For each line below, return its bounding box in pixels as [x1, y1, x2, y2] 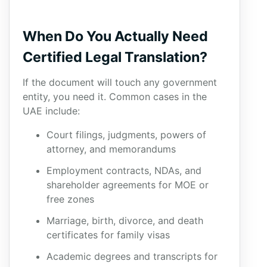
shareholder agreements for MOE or [46, 179, 209, 191]
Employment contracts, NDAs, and [46, 164, 201, 176]
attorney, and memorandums [46, 143, 176, 155]
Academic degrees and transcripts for [46, 250, 218, 262]
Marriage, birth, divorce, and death [46, 215, 203, 226]
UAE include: [23, 105, 80, 117]
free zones [46, 193, 94, 205]
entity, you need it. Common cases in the [23, 91, 207, 103]
